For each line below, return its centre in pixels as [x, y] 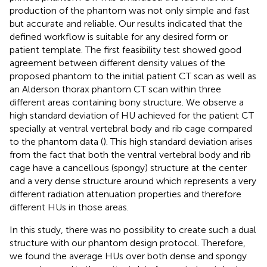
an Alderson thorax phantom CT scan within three [115, 89]
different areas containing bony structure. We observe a [127, 102]
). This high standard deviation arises [178, 141]
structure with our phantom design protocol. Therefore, [128, 243]
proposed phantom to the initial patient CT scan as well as [133, 76]
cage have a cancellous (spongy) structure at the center [128, 167]
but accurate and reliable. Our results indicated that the [126, 23]
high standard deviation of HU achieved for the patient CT [132, 115]
